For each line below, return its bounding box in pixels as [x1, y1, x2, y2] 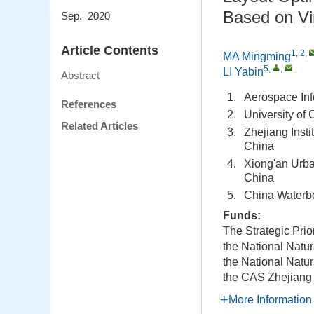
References [61, 98, 116, 111]
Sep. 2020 [61, 10, 110, 22]
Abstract [61, 69, 100, 82]
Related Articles [61, 120, 138, 132]
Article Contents [61, 43, 158, 58]
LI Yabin [223, 66, 264, 78]
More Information [228, 294, 312, 306]
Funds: [223, 210, 264, 221]
